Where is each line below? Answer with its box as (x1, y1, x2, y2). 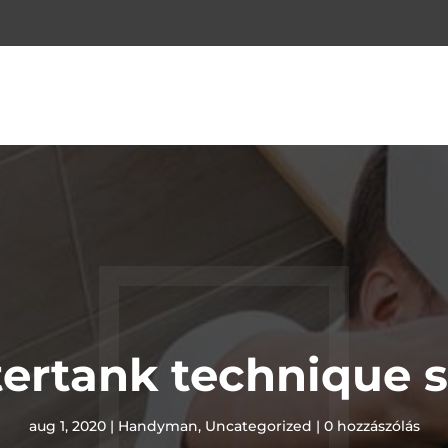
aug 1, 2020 (28, 416, 106, 435)
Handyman (117, 416, 198, 435)
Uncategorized (204, 416, 312, 435)
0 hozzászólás (323, 416, 420, 435)
